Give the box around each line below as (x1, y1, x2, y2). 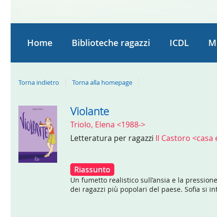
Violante (70, 104, 109, 118)
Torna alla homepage (72, 77, 132, 87)
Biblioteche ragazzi (72, 37, 150, 48)
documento (18, 133, 66, 145)
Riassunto (74, 164, 110, 175)
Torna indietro (18, 77, 59, 87)
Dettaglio (18, 106, 57, 118)
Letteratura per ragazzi (70, 133, 155, 144)
